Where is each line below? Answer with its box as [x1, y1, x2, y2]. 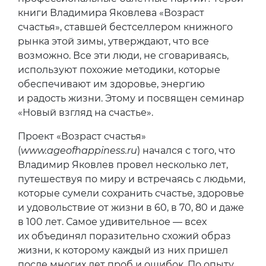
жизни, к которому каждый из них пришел [18, 245, 228, 256]
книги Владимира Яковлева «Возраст [18, 7, 204, 19]
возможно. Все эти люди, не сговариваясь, [18, 50, 229, 62]
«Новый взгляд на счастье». [18, 107, 153, 119]
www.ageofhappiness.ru [21, 145, 137, 157]
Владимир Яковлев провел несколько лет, [18, 159, 228, 171]
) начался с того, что [137, 145, 235, 157]
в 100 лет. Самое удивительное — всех [18, 216, 207, 228]
